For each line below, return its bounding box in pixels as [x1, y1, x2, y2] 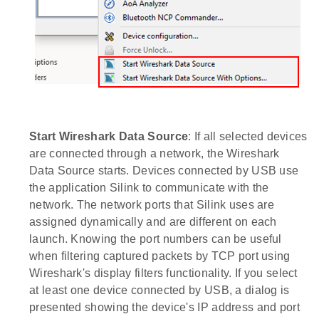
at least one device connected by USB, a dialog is [29, 283, 290, 296]
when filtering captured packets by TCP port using [29, 249, 291, 262]
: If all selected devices [188, 130, 308, 142]
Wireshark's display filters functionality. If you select [29, 266, 298, 279]
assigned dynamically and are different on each [29, 215, 277, 228]
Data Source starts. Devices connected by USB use [29, 164, 299, 177]
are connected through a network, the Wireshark [29, 147, 280, 159]
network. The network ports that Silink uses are [29, 198, 275, 211]
